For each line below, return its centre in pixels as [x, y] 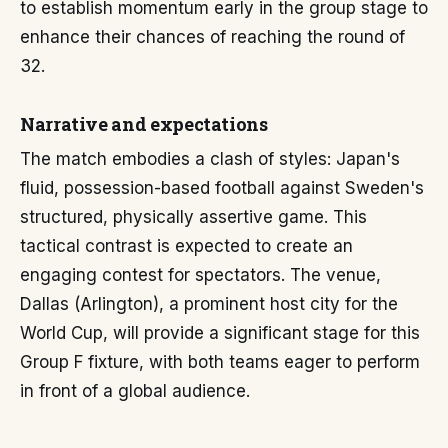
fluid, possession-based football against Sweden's [222, 188]
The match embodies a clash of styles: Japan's [210, 159]
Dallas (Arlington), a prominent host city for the [209, 304]
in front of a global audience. [135, 391]
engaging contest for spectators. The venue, [200, 275]
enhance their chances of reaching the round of [212, 37]
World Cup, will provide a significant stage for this [220, 333]
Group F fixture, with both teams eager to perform [220, 362]
